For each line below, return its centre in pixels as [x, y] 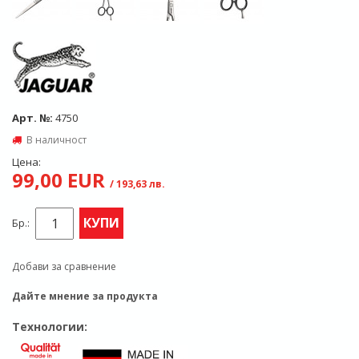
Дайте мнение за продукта [85, 296]
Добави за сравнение [64, 266]
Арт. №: [34, 118]
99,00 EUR [61, 180]
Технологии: [50, 327]
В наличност [56, 140]
